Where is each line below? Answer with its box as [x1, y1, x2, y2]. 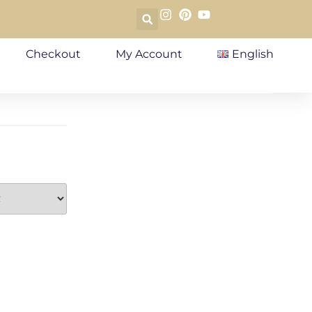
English [232, 47, 274, 61]
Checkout [26, 47, 81, 61]
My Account [116, 47, 183, 61]
